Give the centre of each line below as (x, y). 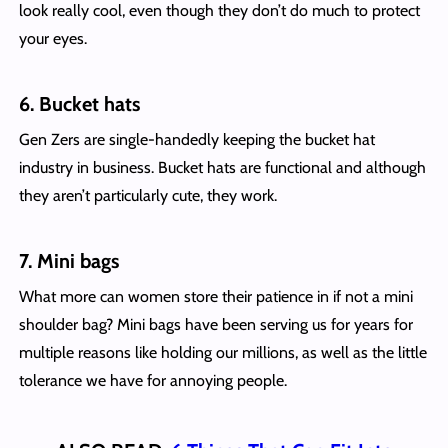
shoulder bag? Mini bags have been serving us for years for (215, 324)
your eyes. (54, 38)
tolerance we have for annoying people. (152, 380)
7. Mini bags (68, 260)
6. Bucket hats (79, 103)
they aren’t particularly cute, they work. (147, 195)
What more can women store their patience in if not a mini (215, 296)
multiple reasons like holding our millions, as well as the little (222, 352)
